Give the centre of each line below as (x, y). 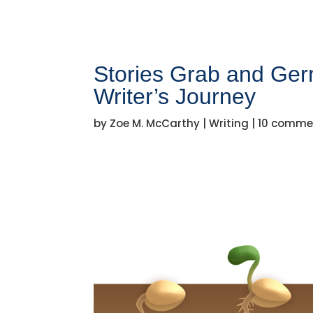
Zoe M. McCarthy (155, 124)
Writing (229, 124)
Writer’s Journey (175, 97)
